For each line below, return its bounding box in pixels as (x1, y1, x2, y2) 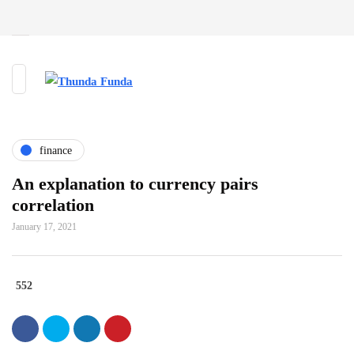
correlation (12, 195, 94, 215)
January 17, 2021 (12, 221, 77, 232)
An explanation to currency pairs (12, 174, 258, 194)
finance (40, 144, 72, 156)
